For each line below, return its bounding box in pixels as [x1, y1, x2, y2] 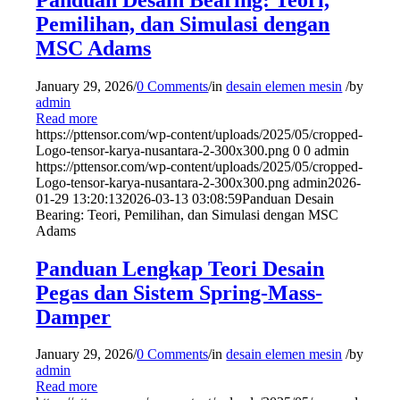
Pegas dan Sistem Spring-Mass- [36, 280, 323, 304]
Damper [36, 304, 112, 329]
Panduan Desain [242, 190, 335, 206]
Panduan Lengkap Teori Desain [36, 256, 325, 280]
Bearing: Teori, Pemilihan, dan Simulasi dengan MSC [36, 206, 339, 222]
